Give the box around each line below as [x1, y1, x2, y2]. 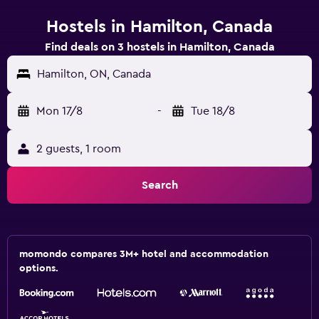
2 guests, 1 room [36, 143, 121, 155]
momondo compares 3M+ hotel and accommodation [19, 249, 268, 259]
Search [141, 179, 178, 191]
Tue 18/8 [191, 105, 235, 117]
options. [19, 263, 58, 273]
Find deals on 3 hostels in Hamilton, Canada [44, 41, 275, 53]
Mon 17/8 [36, 105, 83, 117]
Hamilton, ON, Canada [37, 68, 151, 80]
